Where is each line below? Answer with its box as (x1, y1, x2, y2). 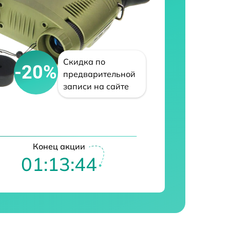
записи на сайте (63, 81, 129, 92)
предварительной (63, 69, 136, 80)
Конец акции (33, 141, 86, 152)
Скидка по (63, 56, 105, 67)
